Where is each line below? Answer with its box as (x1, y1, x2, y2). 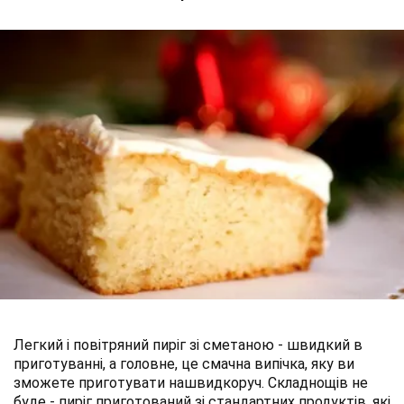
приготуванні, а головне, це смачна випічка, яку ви (14, 354, 354, 372)
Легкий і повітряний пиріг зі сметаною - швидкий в (14, 335, 363, 353)
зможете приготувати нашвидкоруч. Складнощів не (14, 373, 368, 391)
